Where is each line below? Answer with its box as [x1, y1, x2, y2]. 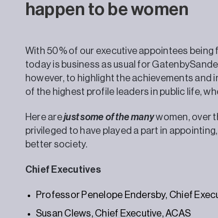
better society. [25, 139, 88, 149]
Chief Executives [25, 164, 101, 175]
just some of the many [64, 112, 155, 122]
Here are [25, 112, 64, 122]
